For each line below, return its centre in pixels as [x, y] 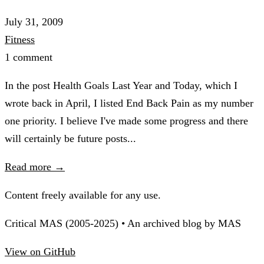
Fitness [20, 40]
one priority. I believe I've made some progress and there [126, 121]
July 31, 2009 [34, 22]
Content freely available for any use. [83, 195]
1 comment [29, 57]
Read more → [35, 167]
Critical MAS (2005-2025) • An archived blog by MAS [123, 224]
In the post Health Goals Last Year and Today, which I [121, 86]
